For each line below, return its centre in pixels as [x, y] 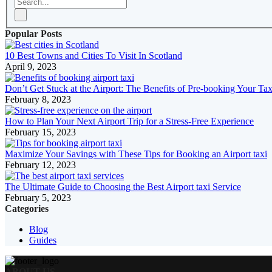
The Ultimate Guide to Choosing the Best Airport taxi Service [123, 187]
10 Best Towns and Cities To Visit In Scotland [93, 56]
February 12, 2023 [40, 165]
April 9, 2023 [31, 67]
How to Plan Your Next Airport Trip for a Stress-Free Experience [129, 121]
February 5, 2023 [38, 198]
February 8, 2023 [38, 100]
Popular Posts [33, 34]
